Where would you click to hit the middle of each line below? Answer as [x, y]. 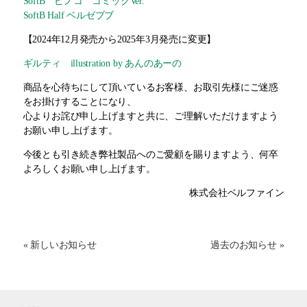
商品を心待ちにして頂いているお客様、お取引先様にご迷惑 [150, 88]
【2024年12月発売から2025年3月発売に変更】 [120, 40]
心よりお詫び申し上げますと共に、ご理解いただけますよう [150, 116]
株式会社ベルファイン [237, 193]
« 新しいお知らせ [60, 245]
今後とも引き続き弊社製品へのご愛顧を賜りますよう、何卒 [150, 155]
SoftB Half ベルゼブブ [69, 16]
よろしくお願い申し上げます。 [89, 169]
